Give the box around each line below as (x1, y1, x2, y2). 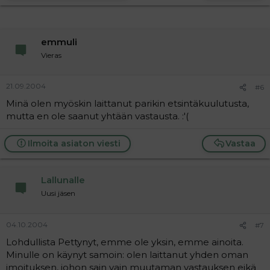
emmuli (41, 36, 77, 48)
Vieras (41, 50, 61, 60)
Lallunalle (41, 174, 85, 186)
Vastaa (225, 138, 256, 149)
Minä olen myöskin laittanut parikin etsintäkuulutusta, (6, 98, 249, 109)
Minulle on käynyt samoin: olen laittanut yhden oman (6, 248, 248, 260)
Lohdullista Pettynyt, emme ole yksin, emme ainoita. (6, 236, 243, 248)
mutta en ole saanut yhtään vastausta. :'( (6, 110, 189, 122)
